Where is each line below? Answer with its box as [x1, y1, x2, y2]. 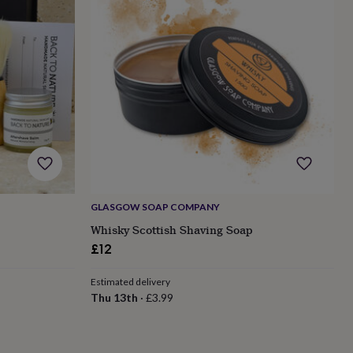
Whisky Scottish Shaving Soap [90, 221, 253, 238]
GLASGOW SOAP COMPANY [90, 200, 220, 213]
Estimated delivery [90, 275, 170, 288]
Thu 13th [90, 290, 138, 304]
